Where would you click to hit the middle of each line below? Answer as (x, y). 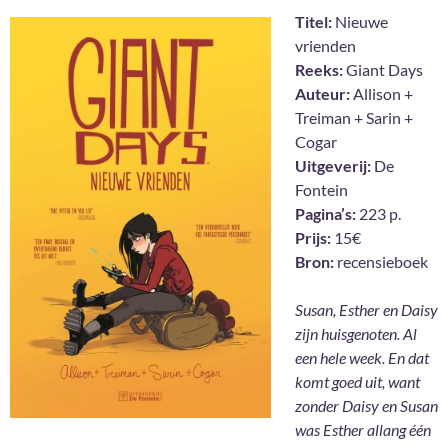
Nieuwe (360, 22)
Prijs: (313, 238)
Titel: (313, 22)
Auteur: (322, 94)
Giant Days (383, 70)
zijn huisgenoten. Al (356, 334)
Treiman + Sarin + (354, 118)
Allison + (381, 94)
